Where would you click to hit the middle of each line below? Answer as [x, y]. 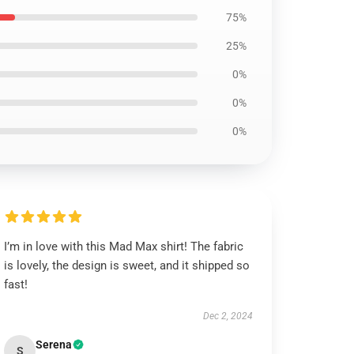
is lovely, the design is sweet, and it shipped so [127, 265]
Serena [54, 345]
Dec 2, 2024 [228, 316]
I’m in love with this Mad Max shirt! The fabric [124, 247]
